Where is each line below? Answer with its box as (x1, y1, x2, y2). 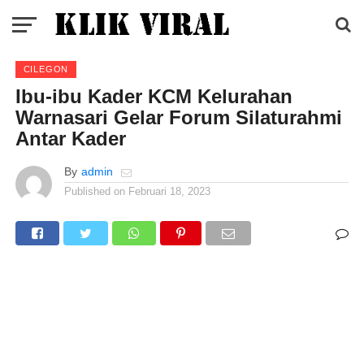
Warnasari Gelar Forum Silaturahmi (15, 106, 342, 128)
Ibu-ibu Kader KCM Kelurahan (15, 85, 292, 107)
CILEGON (23, 64, 69, 74)
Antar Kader (15, 128, 126, 149)
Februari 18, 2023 (128, 185, 210, 197)
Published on (63, 185, 125, 197)
